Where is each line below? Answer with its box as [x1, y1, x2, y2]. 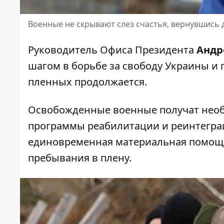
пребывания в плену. [28, 150, 131, 164]
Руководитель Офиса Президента [28, 42, 196, 56]
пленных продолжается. [28, 74, 147, 88]
